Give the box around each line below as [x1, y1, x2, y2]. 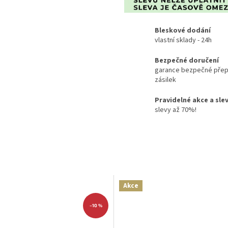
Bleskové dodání [155, 25, 211, 36]
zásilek [155, 75, 176, 85]
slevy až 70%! [155, 105, 196, 116]
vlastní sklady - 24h [155, 35, 212, 46]
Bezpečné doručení [155, 55, 219, 66]
